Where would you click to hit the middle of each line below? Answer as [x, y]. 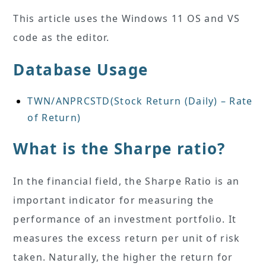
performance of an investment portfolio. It [125, 219]
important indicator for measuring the [114, 200]
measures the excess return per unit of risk [127, 238]
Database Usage [81, 70]
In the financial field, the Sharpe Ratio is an [126, 181]
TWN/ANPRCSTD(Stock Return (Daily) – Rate [140, 101]
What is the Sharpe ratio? [119, 149]
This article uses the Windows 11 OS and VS [127, 19]
